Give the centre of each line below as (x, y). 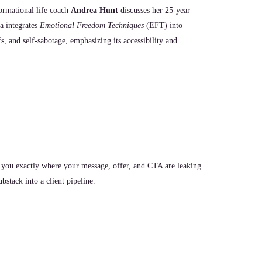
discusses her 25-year (154, 10)
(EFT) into (163, 25)
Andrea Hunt (94, 10)
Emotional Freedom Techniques (92, 25)
